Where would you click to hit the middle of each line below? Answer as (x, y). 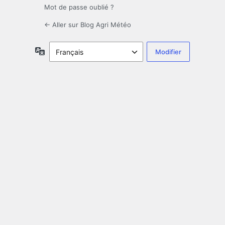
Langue (57, 51)
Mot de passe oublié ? (79, 7)
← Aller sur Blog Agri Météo (88, 25)
